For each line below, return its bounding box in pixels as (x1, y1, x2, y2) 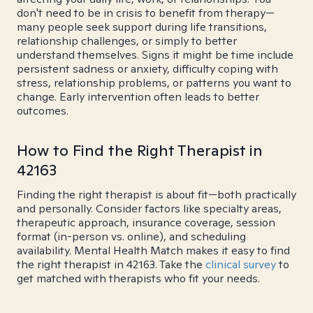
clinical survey (205, 257, 276, 272)
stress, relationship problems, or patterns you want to (17, 75, 291, 90)
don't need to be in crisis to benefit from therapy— (17, 6, 275, 20)
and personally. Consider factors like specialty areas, (17, 201, 282, 216)
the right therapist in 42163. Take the (17, 257, 205, 272)
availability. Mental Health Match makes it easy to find (17, 243, 290, 258)
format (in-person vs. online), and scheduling (17, 229, 246, 244)
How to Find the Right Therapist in (17, 140, 263, 160)
